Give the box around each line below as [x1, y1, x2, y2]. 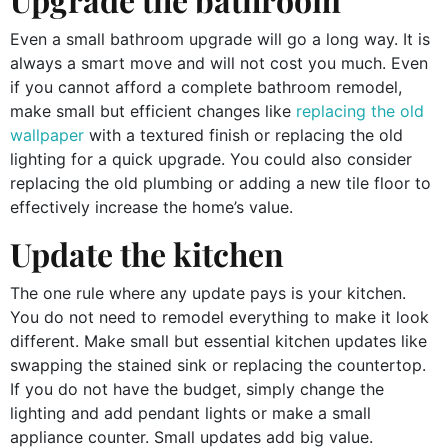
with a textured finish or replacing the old [89, 124, 403, 145]
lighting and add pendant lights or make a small [10, 402, 371, 423]
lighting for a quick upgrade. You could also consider [10, 148, 412, 169]
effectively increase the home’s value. [10, 196, 303, 217]
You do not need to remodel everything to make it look [10, 306, 429, 327]
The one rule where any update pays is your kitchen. [10, 282, 406, 303]
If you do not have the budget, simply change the [10, 378, 384, 399]
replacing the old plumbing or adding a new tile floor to [10, 172, 431, 193]
